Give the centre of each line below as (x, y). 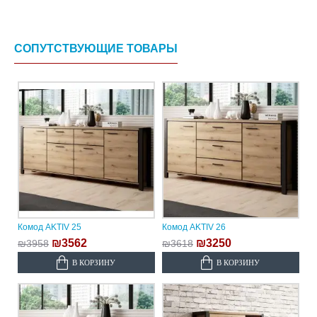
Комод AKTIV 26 (194, 227)
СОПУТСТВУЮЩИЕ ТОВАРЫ (96, 49)
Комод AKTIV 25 (50, 227)
